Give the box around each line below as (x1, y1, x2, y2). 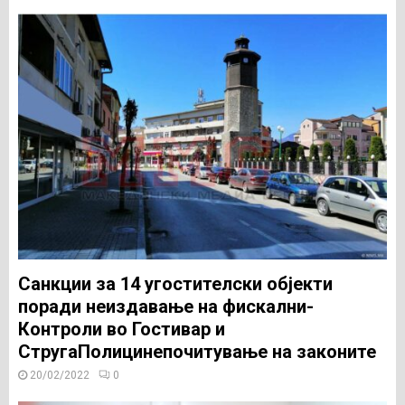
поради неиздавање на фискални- (18, 296, 314, 317)
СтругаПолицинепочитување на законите (18, 341, 376, 363)
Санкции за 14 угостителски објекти (18, 273, 333, 295)
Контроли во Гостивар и (18, 318, 225, 340)
